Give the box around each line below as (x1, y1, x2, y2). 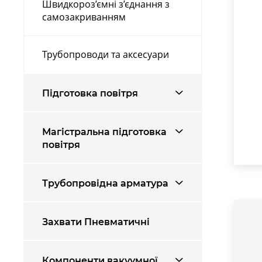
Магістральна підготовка (42, 125, 167, 137)
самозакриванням (42, 10, 126, 23)
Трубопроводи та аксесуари (42, 47, 169, 61)
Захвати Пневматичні (42, 215, 150, 227)
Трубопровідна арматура (42, 177, 168, 189)
